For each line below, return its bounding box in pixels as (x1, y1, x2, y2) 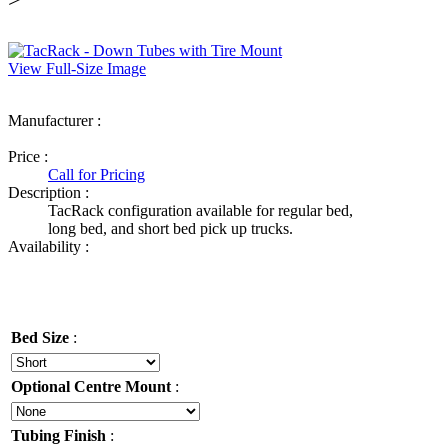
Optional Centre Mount (11, 378, 171, 395)
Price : (8, 148, 48, 165)
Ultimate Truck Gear (48, 130, 178, 147)
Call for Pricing (48, 166, 145, 183)
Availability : (8, 238, 89, 255)
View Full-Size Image (8, 60, 146, 77)
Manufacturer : (8, 112, 101, 129)
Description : (8, 184, 89, 201)
